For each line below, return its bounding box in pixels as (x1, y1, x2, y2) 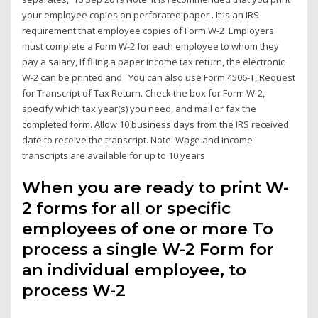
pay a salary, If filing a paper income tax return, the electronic (22, 55, 285, 68)
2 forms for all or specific (22, 198, 231, 219)
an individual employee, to (22, 260, 247, 280)
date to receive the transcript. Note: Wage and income (22, 133, 253, 146)
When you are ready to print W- (22, 177, 290, 198)
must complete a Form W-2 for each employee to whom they (22, 39, 280, 53)
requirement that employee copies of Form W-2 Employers (22, 23, 275, 37)
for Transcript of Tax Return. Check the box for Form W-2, (22, 86, 265, 99)
